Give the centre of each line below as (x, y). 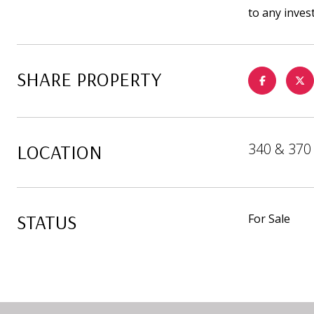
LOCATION (60, 152)
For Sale (269, 219)
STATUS (47, 222)
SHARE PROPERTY (89, 79)
